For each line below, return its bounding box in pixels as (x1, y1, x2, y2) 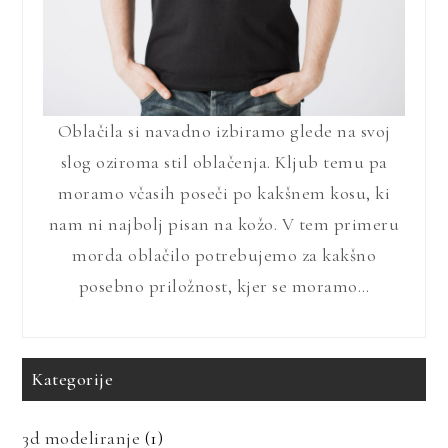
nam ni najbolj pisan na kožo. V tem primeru (48, 213, 400, 236)
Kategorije (32, 367, 114, 390)
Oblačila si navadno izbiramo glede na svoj (57, 120, 391, 143)
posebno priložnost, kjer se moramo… (78, 275, 370, 298)
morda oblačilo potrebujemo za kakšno (72, 244, 376, 267)
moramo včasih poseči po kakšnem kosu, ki (58, 182, 390, 205)
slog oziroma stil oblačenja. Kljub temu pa (60, 151, 388, 174)
